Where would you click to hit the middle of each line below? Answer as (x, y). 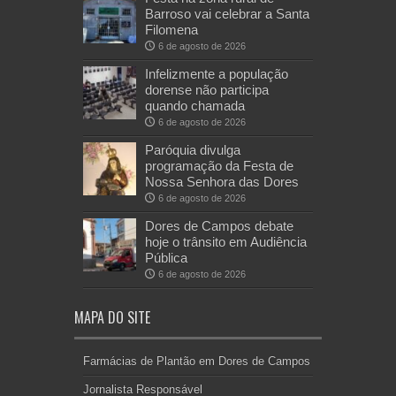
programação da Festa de (219, 165)
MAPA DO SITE (112, 317)
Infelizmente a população (217, 73)
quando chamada (195, 105)
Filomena (171, 29)
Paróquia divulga (193, 149)
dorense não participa (207, 89)
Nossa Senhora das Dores (222, 181)
